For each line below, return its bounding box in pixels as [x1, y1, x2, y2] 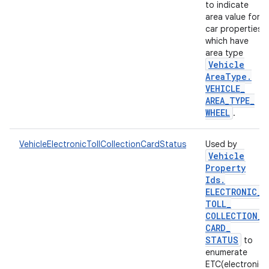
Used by [205, 139, 237, 150]
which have [205, 35, 249, 46]
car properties [205, 23, 262, 34]
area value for [205, 11, 260, 22]
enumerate [205, 247, 247, 258]
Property [205, 162, 246, 174]
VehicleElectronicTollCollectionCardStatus [19, 139, 186, 150]
